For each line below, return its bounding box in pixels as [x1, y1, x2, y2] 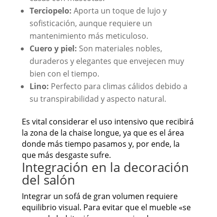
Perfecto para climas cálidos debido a [48, 81, 187, 92]
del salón [21, 171, 75, 189]
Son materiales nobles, [77, 43, 162, 54]
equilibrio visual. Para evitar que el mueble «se [21, 202, 191, 213]
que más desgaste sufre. [21, 150, 111, 161]
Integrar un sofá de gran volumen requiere [21, 191, 178, 202]
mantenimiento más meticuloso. [29, 31, 148, 42]
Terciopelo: [29, 5, 72, 16]
